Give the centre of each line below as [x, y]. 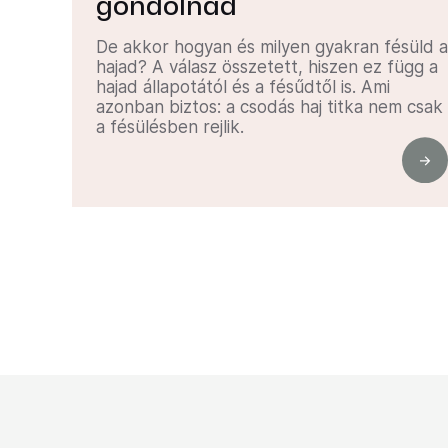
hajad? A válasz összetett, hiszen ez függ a [267, 67]
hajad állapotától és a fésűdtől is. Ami [243, 87]
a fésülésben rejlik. [170, 127]
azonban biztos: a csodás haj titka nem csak [269, 107]
